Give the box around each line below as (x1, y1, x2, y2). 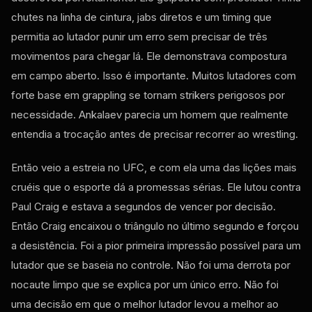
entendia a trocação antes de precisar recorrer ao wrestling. (11, 127, 298, 141)
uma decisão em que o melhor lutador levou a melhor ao (11, 297, 279, 311)
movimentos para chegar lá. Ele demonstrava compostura (11, 49, 287, 63)
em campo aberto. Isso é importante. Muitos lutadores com (11, 68, 296, 82)
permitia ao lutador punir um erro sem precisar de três (11, 29, 267, 43)
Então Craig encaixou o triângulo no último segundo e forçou (11, 219, 299, 233)
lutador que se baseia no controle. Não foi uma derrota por (11, 258, 290, 272)
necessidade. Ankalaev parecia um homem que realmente (11, 107, 288, 121)
